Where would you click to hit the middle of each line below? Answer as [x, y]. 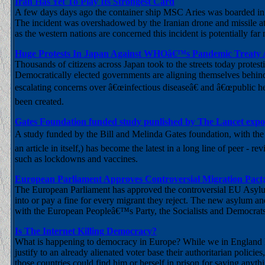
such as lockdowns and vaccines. [76, 159]
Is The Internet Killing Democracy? [86, 231]
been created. [39, 101]
